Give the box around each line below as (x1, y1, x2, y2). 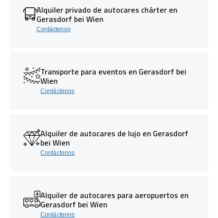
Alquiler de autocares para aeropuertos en (40, 187, 188, 202)
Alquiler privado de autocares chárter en (36, 2, 177, 17)
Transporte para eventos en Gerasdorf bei (40, 64, 186, 79)
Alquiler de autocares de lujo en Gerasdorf (40, 126, 188, 141)
